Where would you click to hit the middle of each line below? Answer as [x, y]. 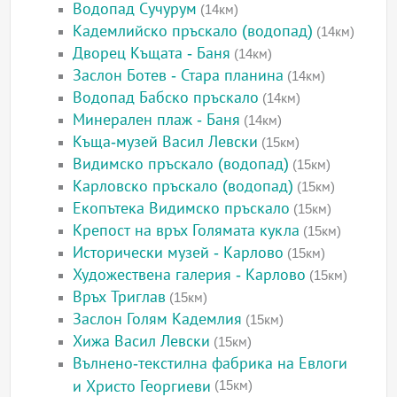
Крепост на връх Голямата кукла [187, 231]
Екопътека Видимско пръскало [182, 209]
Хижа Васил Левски [142, 342]
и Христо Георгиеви [142, 385]
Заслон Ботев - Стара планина [179, 76]
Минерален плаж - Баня [157, 120]
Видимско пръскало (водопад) [181, 164]
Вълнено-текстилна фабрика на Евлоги [210, 364]
